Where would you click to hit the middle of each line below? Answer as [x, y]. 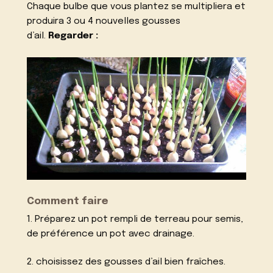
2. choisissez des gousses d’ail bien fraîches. [126, 262]
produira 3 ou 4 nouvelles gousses [104, 22]
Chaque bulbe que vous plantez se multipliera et [136, 7]
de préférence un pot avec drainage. [111, 234]
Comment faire [68, 202]
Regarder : [73, 36]
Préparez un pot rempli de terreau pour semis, [138, 219]
